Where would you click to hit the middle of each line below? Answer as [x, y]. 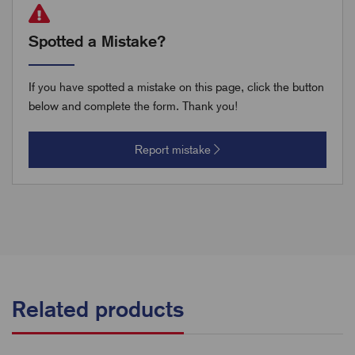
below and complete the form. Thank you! [133, 106]
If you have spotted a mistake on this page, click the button [176, 87]
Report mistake [174, 149]
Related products [98, 309]
